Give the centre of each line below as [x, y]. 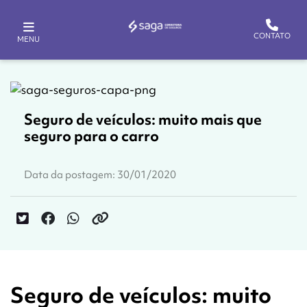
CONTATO [272, 36]
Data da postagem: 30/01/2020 [100, 174]
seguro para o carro [91, 136]
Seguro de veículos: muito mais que [143, 120]
